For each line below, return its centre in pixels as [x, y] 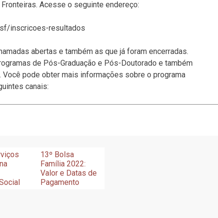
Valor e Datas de [69, 173]
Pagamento [60, 182]
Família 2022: [63, 163]
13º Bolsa [57, 154]
